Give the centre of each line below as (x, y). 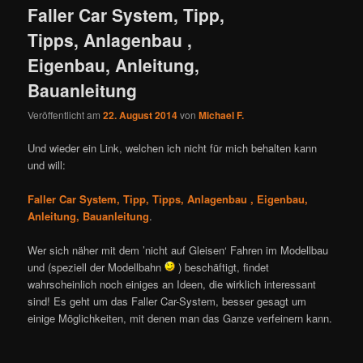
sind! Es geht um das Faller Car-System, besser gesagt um (167, 301)
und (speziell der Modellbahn (96, 267)
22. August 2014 (141, 115)
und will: (47, 165)
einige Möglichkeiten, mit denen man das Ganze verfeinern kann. (180, 318)
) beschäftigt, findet (222, 267)
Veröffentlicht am (66, 114)
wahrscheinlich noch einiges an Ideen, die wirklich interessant (172, 284)
